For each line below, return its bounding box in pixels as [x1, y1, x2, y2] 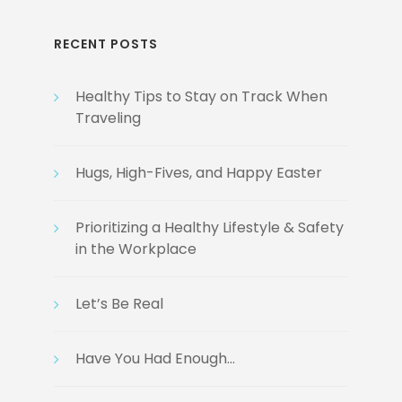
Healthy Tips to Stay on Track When [74, 86, 328, 107]
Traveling [74, 108, 141, 128]
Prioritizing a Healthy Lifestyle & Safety [74, 217, 344, 238]
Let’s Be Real [74, 293, 163, 314]
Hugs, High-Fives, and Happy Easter [74, 162, 322, 183]
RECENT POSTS [53, 35, 158, 53]
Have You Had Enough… [74, 348, 235, 369]
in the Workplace [74, 239, 197, 259]
